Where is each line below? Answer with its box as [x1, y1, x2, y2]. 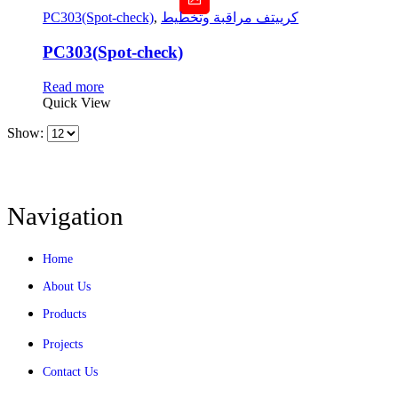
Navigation [7, 201, 123, 230]
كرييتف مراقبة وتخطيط [161, 10, 298, 26]
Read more [43, 78, 104, 94]
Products [43, 306, 86, 321]
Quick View [43, 94, 111, 110]
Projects [43, 337, 83, 351]
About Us [43, 279, 91, 293]
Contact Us [43, 364, 98, 378]
